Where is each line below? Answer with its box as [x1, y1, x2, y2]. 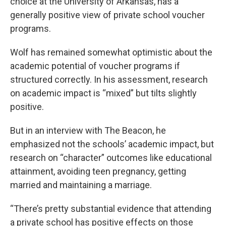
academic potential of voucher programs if [10, 60, 180, 71]
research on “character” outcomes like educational [10, 152, 212, 163]
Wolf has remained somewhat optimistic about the [10, 46, 212, 58]
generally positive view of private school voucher [10, 9, 205, 20]
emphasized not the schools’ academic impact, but [10, 138, 214, 149]
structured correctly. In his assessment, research [10, 74, 208, 85]
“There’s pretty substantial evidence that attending [10, 203, 211, 214]
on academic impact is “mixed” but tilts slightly [10, 87, 197, 98]
